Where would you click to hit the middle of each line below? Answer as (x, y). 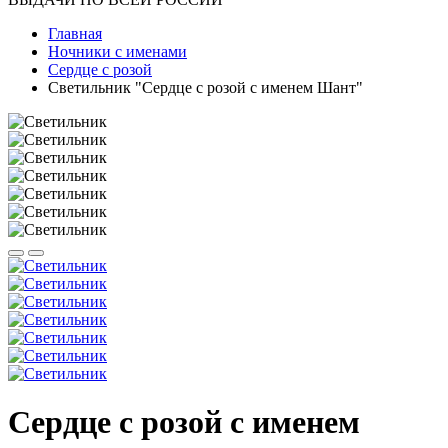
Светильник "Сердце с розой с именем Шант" (205, 87)
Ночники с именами (117, 51)
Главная (75, 33)
